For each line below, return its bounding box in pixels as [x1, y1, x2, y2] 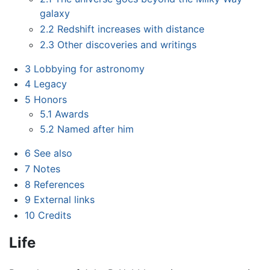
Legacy [33, 78, 67, 90]
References [33, 178, 84, 190]
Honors [33, 93, 67, 105]
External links [33, 193, 95, 206]
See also [33, 147, 72, 160]
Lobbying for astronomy [33, 62, 145, 75]
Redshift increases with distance [57, 22, 205, 35]
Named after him [57, 123, 134, 136]
